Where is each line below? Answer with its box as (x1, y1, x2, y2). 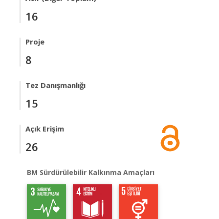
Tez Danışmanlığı (25, 80, 86, 90)
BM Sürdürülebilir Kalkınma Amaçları (27, 168, 154, 177)
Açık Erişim (25, 124, 64, 133)
